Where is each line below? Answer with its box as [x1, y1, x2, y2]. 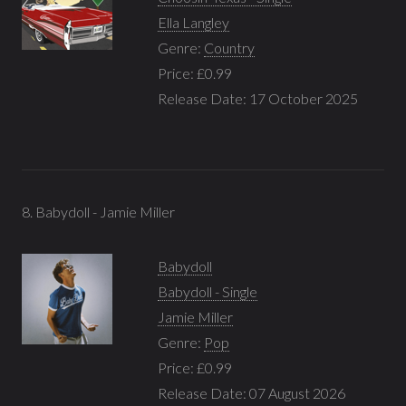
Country [204, 38, 255, 56]
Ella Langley [158, 13, 229, 31]
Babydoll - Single [158, 282, 257, 300]
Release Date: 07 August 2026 [158, 383, 345, 401]
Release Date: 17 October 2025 [158, 89, 358, 107]
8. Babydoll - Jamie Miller [22, 202, 175, 220]
